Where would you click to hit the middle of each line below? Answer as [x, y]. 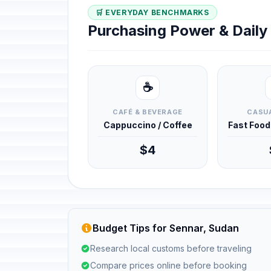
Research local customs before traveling [171, 248]
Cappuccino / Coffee [148, 125]
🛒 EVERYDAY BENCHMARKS [152, 12]
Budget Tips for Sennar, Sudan [166, 228]
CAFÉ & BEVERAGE [148, 112]
